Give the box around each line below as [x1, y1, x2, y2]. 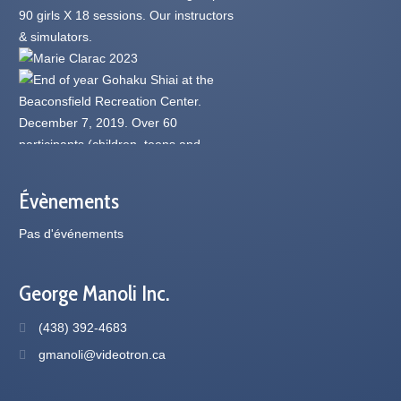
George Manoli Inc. [19, 279, 170, 306]
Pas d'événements [19, 226, 124, 241]
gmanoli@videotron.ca [38, 346, 166, 362]
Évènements [19, 187, 120, 214]
